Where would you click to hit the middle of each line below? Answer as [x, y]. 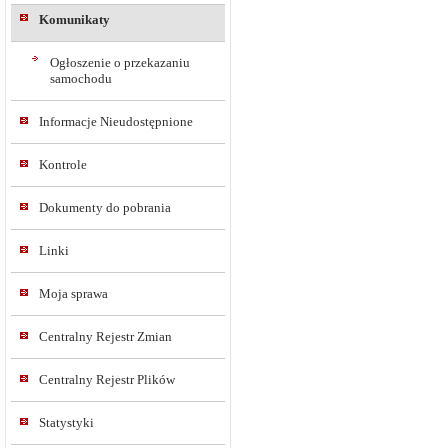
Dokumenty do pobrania [105, 207]
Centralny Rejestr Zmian [105, 336]
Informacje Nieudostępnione [116, 121]
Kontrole [63, 164]
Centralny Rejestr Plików [107, 379]
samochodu [81, 78]
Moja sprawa [73, 293]
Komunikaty [74, 19]
